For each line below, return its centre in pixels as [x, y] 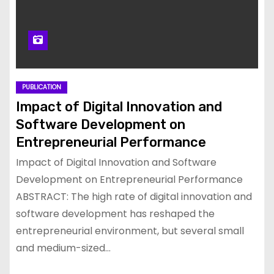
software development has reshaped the [115, 213]
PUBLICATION [42, 87]
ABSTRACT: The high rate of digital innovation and [134, 196]
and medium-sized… [63, 248]
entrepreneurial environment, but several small [130, 231]
